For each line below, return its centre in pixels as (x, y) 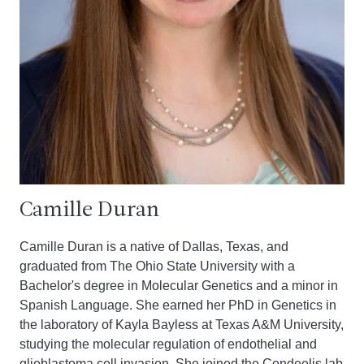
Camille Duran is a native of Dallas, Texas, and (154, 247)
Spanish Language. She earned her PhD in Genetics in (178, 305)
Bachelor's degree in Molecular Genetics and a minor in (179, 286)
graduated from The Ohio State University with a (157, 266)
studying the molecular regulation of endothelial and (168, 344)
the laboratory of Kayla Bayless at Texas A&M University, (182, 325)
